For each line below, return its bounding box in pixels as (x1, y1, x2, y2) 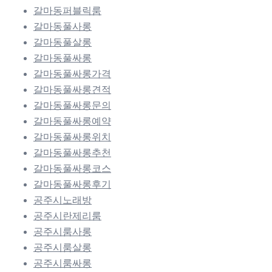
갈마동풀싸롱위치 (33, 131, 111, 142)
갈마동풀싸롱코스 (33, 163, 111, 174)
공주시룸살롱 (33, 242, 92, 253)
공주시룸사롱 (33, 226, 92, 237)
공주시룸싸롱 (33, 257, 92, 268)
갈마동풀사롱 (33, 21, 92, 32)
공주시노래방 (33, 194, 92, 205)
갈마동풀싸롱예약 (33, 115, 111, 126)
